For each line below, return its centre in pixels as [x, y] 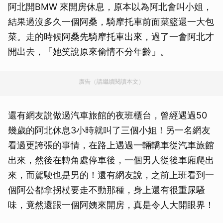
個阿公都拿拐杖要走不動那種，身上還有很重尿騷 [107, 190]
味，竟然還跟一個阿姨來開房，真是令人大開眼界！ [111, 205]
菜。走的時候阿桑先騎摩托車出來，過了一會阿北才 [111, 36]
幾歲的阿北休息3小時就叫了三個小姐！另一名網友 [109, 130]
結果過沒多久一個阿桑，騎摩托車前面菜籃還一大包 [111, 21]
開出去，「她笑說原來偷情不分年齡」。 [89, 51]
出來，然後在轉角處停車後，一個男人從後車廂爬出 [111, 160]
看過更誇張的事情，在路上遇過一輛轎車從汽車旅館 [111, 145]
